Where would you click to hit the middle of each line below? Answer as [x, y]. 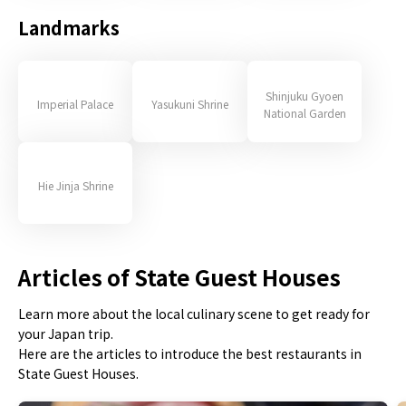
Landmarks [69, 28]
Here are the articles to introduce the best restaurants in [190, 353]
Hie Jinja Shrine [75, 185]
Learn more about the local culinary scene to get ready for [194, 314]
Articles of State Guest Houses [179, 277]
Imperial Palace [76, 104]
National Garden [304, 112]
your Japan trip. [66, 333]
